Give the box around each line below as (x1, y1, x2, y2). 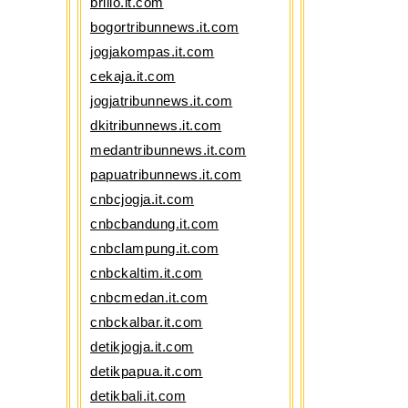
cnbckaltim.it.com (90, 265, 203, 280)
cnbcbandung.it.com (90, 216, 219, 231)
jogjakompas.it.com (90, 44, 215, 59)
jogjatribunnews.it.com (90, 93, 233, 108)
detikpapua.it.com (90, 363, 203, 379)
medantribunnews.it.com (90, 142, 247, 158)
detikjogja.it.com (90, 339, 194, 354)
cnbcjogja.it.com (90, 191, 195, 207)
